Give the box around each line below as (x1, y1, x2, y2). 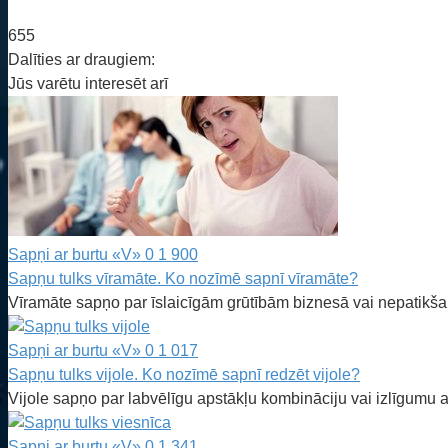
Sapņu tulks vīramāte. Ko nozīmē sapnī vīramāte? (8, 269, 358, 287)
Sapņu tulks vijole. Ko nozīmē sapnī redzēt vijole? (8, 365, 360, 383)
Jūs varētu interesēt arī (8, 74, 168, 92)
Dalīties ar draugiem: (8, 50, 155, 68)
